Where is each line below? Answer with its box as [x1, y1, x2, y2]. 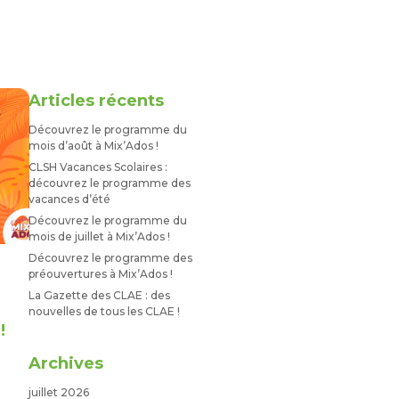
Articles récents [28, 90, 164, 110]
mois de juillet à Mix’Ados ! [28, 229, 170, 243]
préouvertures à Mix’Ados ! [28, 266, 173, 281]
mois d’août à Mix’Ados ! [28, 138, 159, 152]
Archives [28, 353, 103, 373]
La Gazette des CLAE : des [28, 288, 170, 302]
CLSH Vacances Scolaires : [28, 159, 167, 174]
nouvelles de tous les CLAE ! [28, 304, 180, 318]
